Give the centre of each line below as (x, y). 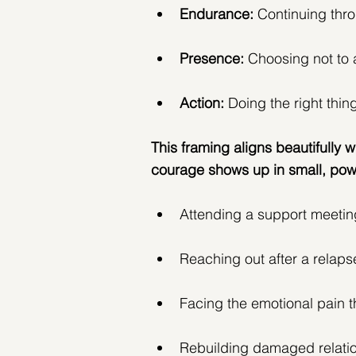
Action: (202, 103)
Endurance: (217, 14)
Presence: (214, 59)
